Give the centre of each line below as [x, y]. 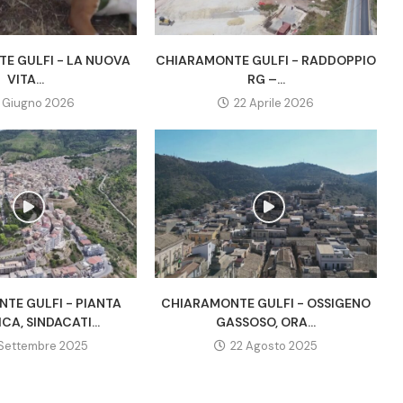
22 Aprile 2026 [274, 103]
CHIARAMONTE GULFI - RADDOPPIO [266, 61]
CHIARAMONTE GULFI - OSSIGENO [266, 303]
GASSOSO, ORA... [266, 322]
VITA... [26, 80]
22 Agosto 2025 [274, 345]
